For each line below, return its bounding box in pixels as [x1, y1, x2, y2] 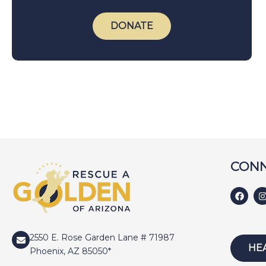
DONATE [110, 20, 154, 32]
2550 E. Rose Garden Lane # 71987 [30, 232, 175, 243]
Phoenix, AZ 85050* [30, 246, 111, 257]
